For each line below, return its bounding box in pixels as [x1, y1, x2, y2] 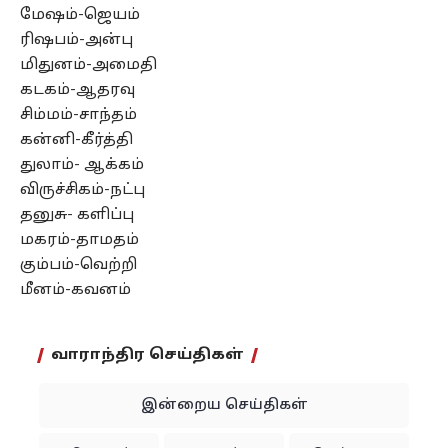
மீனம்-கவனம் [20, 281, 131, 300]
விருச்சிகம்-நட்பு [20, 181, 145, 200]
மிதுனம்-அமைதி [20, 56, 157, 75]
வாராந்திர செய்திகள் [51, 346, 244, 365]
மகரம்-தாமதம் [20, 231, 139, 250]
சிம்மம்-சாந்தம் [20, 106, 137, 125]
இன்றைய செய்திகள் [140, 397, 308, 414]
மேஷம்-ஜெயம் [20, 6, 140, 25]
